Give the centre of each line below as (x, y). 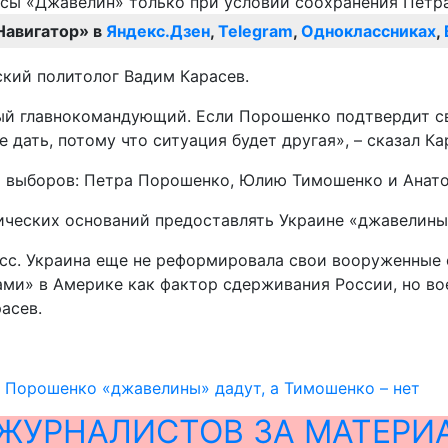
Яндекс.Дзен (158, 31)
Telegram (255, 31)
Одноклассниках (368, 31)
